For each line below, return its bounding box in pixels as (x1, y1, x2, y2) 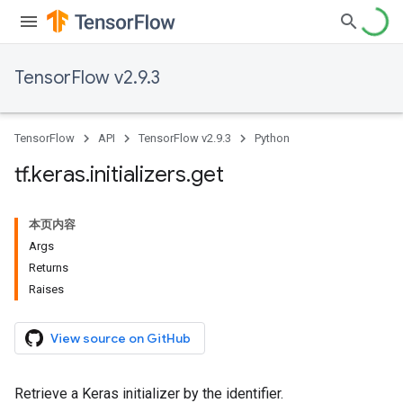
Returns (29, 261, 68, 274)
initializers (90, 161, 186, 188)
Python (255, 131, 290, 145)
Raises (29, 282, 64, 296)
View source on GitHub (50, 330, 191, 346)
